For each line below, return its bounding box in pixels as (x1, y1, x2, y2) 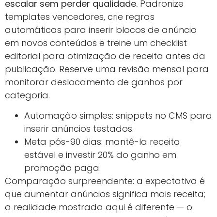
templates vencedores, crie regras (5, 11, 155, 23)
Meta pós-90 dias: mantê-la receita (24, 135, 180, 148)
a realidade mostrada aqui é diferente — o (5, 201, 192, 213)
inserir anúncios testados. (24, 122, 134, 135)
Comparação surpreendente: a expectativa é (5, 174, 205, 187)
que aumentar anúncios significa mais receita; (5, 187, 205, 200)
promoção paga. (24, 161, 101, 174)
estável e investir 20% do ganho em (24, 148, 176, 161)
